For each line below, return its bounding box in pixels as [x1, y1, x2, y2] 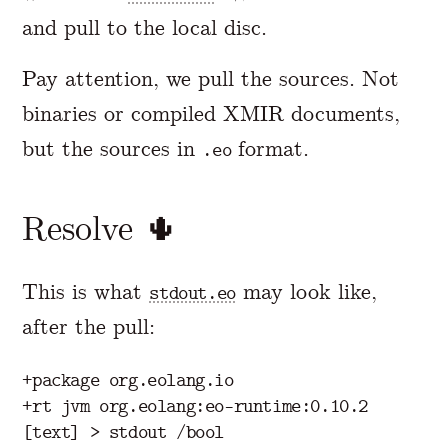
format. [231, 135, 310, 163]
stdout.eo [149, 282, 236, 305]
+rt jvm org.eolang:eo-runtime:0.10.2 [22, 395, 368, 418]
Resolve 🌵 [22, 209, 179, 249]
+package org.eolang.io [22, 369, 234, 392]
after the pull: [22, 313, 156, 341]
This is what [22, 278, 150, 306]
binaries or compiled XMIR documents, [22, 100, 401, 128]
